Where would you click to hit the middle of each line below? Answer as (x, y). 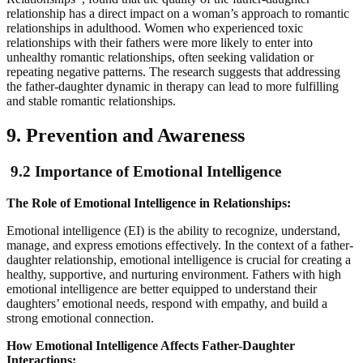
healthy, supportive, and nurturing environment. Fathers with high (174, 274)
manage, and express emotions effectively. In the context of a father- (180, 245)
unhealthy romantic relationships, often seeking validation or (160, 58)
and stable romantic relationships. (91, 101)
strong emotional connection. (80, 318)
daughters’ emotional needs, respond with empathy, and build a (167, 303)
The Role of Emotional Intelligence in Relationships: (150, 203)
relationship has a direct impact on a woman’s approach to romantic (178, 14)
